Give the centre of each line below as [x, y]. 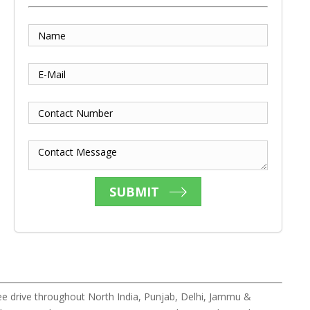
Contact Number [76, 113]
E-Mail [52, 74]
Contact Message [78, 152]
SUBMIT [135, 192]
